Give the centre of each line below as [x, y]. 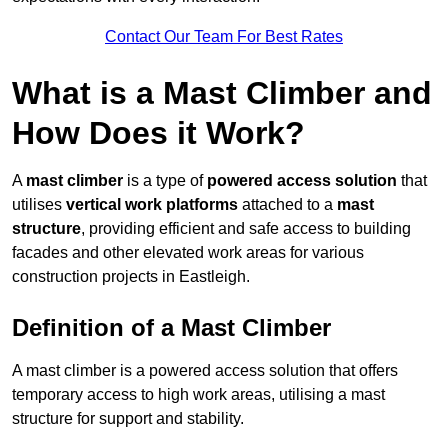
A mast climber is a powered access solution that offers [205, 371]
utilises [39, 205]
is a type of [165, 181]
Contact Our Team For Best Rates [224, 37]
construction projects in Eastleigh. [131, 277]
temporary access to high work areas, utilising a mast [198, 395]
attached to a [287, 205]
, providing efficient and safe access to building [246, 229]
